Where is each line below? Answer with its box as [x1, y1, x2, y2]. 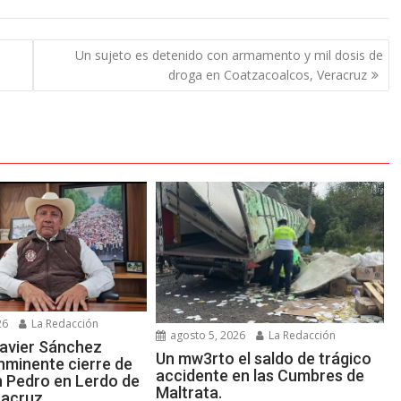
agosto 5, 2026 [167, 328, 246, 344]
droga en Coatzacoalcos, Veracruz [167, 65, 367, 83]
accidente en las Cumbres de [156, 366, 365, 386]
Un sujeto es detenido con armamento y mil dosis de [74, 46, 383, 64]
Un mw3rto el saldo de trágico [156, 349, 372, 369]
